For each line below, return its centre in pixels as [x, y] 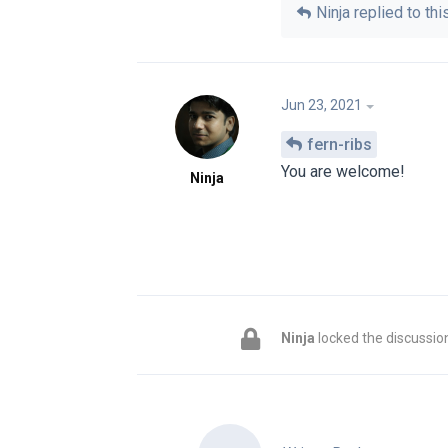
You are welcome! [343, 171]
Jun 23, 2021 [321, 104]
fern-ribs [339, 144]
